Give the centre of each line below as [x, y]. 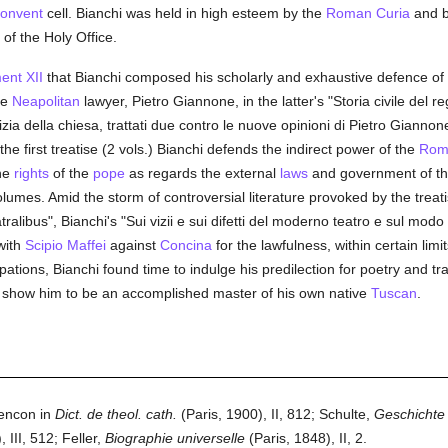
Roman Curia [367, 13]
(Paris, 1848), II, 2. [305, 438]
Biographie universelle [174, 438]
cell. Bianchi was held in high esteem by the [184, 13]
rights [31, 173]
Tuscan [393, 293]
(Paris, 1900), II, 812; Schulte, [275, 414]
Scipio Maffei [65, 245]
